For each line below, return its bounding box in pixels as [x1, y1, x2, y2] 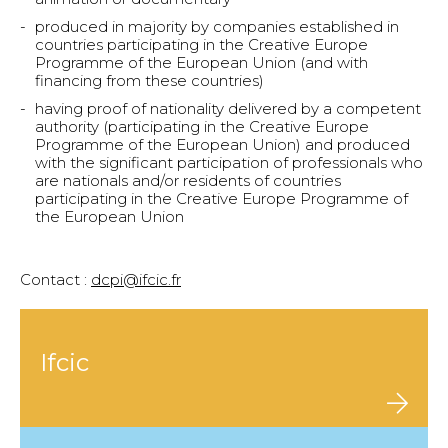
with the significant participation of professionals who [35, 153, 423, 172]
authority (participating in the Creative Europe [35, 117, 369, 136]
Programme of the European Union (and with [35, 53, 368, 72]
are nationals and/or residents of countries [35, 171, 341, 190]
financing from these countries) [35, 71, 264, 90]
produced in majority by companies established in [35, 17, 399, 36]
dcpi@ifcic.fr [91, 270, 181, 289]
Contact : [20, 270, 91, 289]
